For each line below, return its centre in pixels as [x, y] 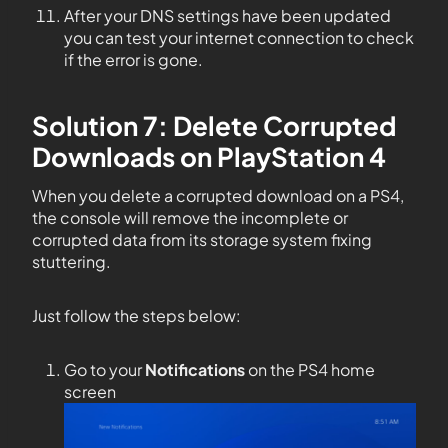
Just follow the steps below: [136, 315]
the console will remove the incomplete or [190, 217]
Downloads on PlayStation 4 [209, 156]
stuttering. [71, 261]
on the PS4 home [310, 369]
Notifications [195, 369]
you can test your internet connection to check [239, 37]
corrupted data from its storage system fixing [202, 239]
